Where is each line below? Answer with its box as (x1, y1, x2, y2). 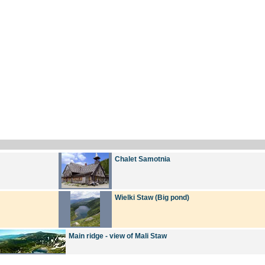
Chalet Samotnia (115, 155, 170, 163)
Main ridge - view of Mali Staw (69, 232, 167, 240)
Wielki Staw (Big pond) (115, 193, 189, 201)
